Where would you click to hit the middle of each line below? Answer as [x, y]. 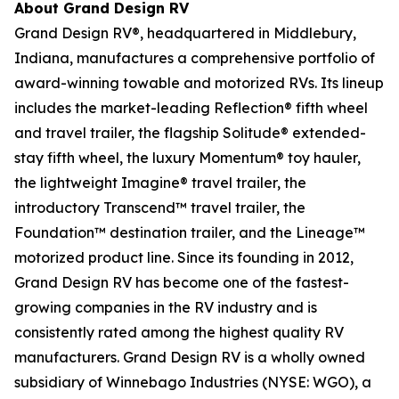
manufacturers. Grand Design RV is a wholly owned [190, 357]
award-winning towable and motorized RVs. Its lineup [199, 82]
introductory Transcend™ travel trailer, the [160, 207]
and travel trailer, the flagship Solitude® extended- [190, 132]
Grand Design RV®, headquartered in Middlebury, [185, 33]
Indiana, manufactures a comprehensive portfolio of [195, 57]
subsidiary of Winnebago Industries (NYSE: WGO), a [193, 382]
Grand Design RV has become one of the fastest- [182, 282]
